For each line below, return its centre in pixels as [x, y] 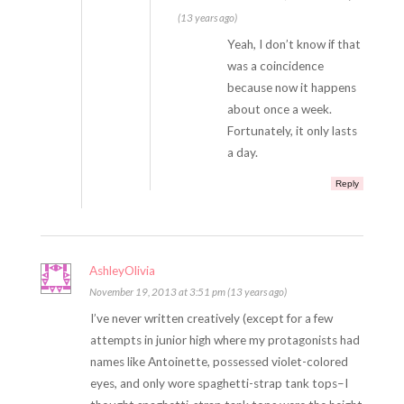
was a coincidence [275, 66]
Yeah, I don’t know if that [294, 44]
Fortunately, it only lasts [292, 131]
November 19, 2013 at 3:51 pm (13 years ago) [188, 292]
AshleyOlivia [122, 271]
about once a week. [279, 109]
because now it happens [291, 87]
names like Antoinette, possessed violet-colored [219, 362]
